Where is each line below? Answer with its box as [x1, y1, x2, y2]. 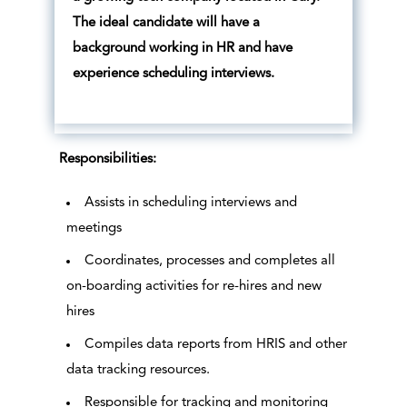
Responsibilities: [58, 153, 156, 167]
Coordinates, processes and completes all [84, 254, 335, 269]
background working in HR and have [72, 42, 293, 56]
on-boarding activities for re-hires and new [65, 280, 322, 294]
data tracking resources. [65, 363, 210, 378]
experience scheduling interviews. [72, 67, 274, 82]
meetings [65, 222, 122, 236]
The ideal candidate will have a [72, 16, 260, 31]
